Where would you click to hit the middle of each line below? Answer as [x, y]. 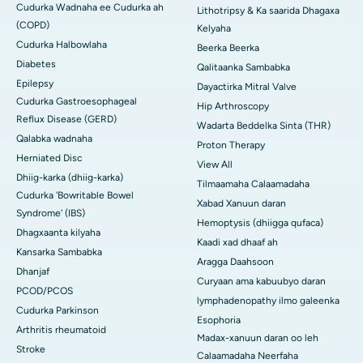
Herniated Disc [49, 158]
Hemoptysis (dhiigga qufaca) [260, 223]
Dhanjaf [33, 272]
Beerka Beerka [228, 48]
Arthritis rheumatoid [61, 330]
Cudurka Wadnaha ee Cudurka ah [90, 8]
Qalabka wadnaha [54, 139]
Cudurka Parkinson [58, 311]
